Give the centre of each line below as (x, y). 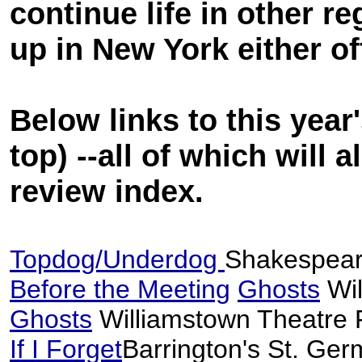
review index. (107, 191)
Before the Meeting (120, 289)
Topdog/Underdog (117, 259)
